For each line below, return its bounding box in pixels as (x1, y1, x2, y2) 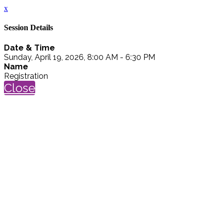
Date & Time (4, 43, 55, 53)
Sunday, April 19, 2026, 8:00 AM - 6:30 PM (4, 52, 155, 62)
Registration (4, 71, 48, 81)
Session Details (4, 23, 53, 32)
